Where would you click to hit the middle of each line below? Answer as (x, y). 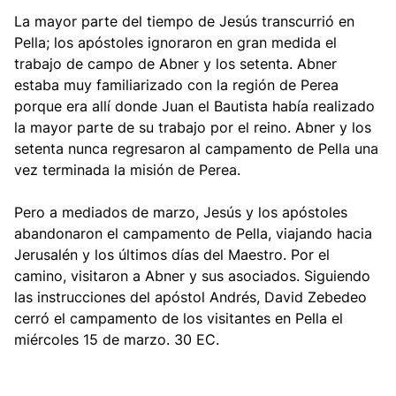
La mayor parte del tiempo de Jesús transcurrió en (184, 21)
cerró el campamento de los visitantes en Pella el (179, 318)
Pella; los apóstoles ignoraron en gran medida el (175, 42)
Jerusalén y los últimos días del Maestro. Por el (172, 255)
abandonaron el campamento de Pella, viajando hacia (193, 233)
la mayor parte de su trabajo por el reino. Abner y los (193, 127)
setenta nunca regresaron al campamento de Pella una (196, 148)
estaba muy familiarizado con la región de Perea (176, 85)
